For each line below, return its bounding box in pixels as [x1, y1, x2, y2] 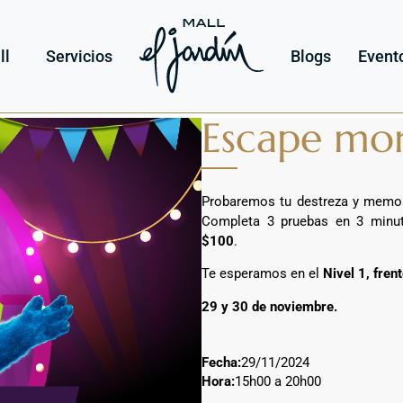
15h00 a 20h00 [235, 373, 321, 390]
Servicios [45, 46, 112, 66]
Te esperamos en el [201, 265, 323, 282]
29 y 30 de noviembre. [201, 298, 337, 315]
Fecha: [201, 354, 241, 371]
